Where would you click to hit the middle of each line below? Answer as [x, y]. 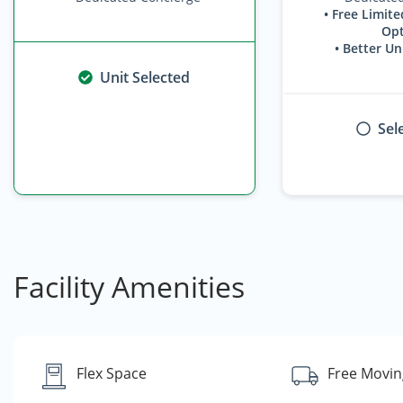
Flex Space [112, 373]
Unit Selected [145, 77]
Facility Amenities [129, 287]
